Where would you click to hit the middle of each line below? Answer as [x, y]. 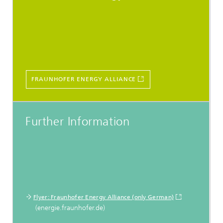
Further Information [78, 121]
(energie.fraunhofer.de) [69, 208]
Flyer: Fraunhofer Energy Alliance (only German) [104, 197]
